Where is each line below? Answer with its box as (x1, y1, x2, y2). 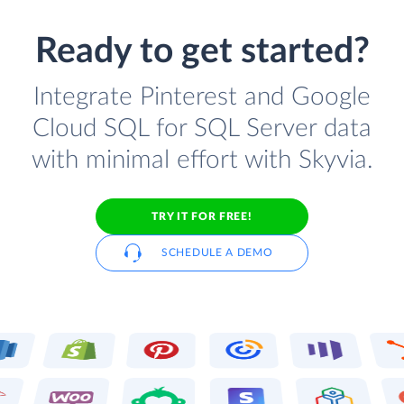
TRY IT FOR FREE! (151, 210, 252, 222)
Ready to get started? (34, 34, 370, 70)
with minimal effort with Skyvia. (31, 147, 373, 174)
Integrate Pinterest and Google (33, 84, 371, 111)
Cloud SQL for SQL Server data (32, 115, 372, 142)
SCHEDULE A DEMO (161, 247, 273, 259)
